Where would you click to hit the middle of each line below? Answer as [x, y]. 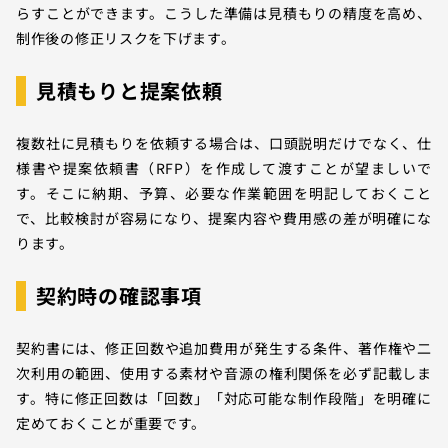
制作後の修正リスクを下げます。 [126, 38]
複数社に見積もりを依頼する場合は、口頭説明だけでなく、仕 [224, 143]
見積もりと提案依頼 [129, 91]
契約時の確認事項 [119, 296]
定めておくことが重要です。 [111, 422]
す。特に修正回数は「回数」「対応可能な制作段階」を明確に [224, 397]
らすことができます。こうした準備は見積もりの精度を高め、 [224, 13]
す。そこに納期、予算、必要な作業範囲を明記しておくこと [224, 193]
